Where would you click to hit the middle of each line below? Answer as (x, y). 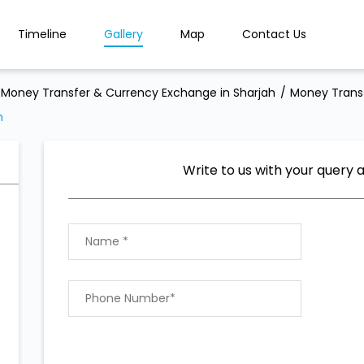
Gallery (123, 34)
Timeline (42, 34)
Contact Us (274, 34)
